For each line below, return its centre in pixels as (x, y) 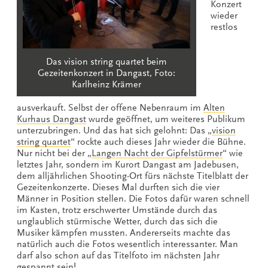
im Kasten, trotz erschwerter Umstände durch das (117, 210)
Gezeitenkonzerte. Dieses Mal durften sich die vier (118, 187)
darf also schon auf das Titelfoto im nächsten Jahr (118, 255)
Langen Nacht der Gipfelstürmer (157, 153)
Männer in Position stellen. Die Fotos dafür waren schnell (133, 198)
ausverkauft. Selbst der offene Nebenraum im (110, 107)
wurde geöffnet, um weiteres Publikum (166, 119)
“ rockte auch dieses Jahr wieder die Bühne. (158, 141)
